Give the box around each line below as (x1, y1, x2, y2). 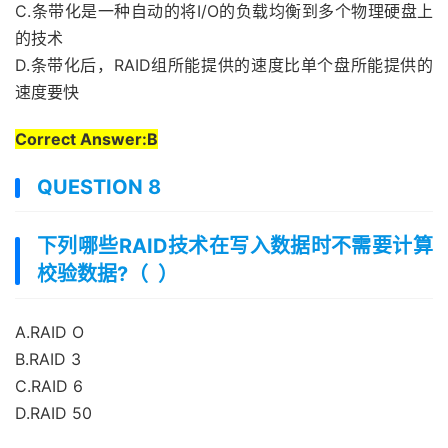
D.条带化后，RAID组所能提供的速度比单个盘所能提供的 (15, 55, 433, 75)
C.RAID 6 (15, 376, 83, 396)
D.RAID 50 (15, 403, 92, 423)
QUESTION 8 (37, 175, 161, 199)
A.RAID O (15, 322, 84, 342)
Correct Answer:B (15, 129, 158, 149)
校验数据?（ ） (37, 262, 178, 286)
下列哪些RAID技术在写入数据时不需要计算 (37, 234, 433, 258)
